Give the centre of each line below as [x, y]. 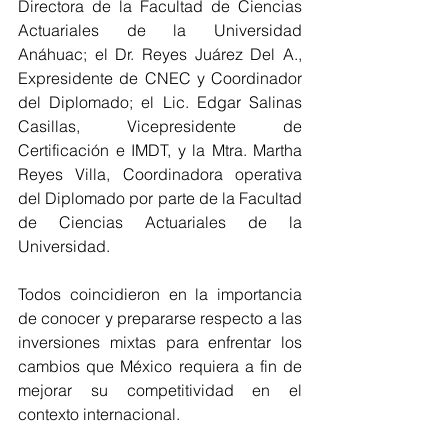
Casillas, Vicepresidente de [160, 126]
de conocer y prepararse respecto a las [160, 318]
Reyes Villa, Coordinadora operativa [160, 174]
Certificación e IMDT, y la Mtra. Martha [160, 150]
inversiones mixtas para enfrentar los [160, 342]
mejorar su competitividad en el [160, 390]
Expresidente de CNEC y [114, 78]
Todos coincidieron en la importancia [160, 294]
